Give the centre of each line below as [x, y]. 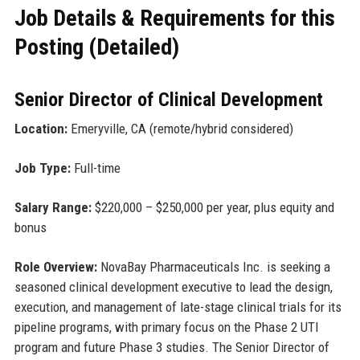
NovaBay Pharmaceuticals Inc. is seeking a [213, 267]
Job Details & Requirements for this [174, 18]
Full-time [95, 168]
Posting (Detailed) [96, 47]
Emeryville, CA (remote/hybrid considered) [180, 129]
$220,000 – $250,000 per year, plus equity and [213, 208]
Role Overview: [55, 267]
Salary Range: [53, 208]
